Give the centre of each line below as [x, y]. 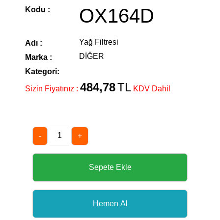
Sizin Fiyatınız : [53, 89]
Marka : [39, 57]
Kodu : [38, 10]
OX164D [117, 16]
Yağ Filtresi [99, 42]
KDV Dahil [152, 89]
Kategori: [42, 71]
